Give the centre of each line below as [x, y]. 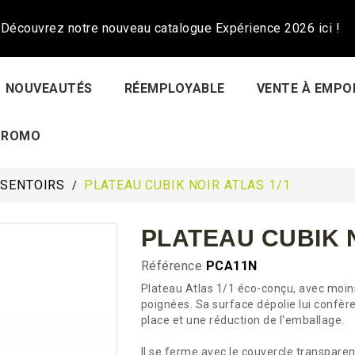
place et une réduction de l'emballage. [242, 320]
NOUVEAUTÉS [49, 88]
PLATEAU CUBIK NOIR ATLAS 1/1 [187, 185]
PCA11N [231, 266]
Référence [171, 266]
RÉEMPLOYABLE [174, 88]
